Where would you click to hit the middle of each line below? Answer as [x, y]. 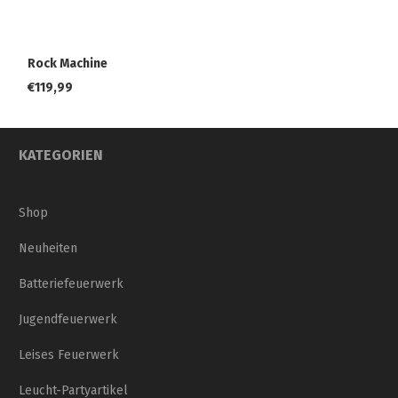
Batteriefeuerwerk [71, 284]
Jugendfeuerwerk [68, 320]
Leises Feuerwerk [69, 355]
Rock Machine [68, 63]
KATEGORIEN [61, 155]
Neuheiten [48, 249]
